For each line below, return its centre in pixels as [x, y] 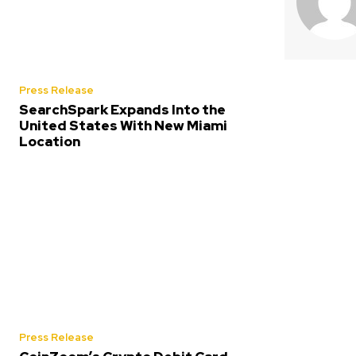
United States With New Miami [123, 126]
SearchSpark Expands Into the [122, 110]
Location [50, 142]
